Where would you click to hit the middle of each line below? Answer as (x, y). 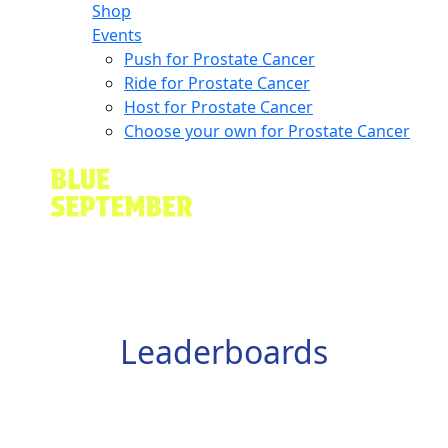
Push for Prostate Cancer (219, 58)
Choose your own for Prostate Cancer (267, 130)
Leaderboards (224, 352)
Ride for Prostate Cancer (217, 82)
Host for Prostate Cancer (218, 106)
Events (117, 34)
